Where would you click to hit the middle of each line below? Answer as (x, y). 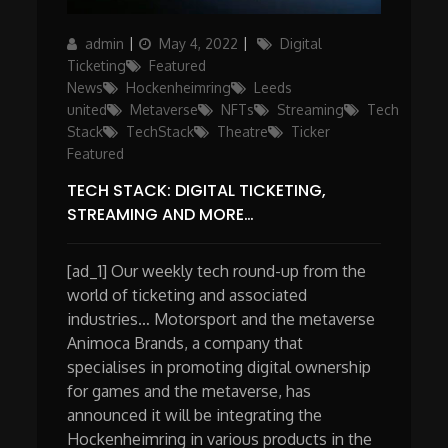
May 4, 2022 (199, 44)
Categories (292, 43)
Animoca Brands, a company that (185, 343)
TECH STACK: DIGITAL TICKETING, (197, 191)
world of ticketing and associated (187, 295)
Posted (161, 43)
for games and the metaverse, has (189, 391)
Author (88, 43)
